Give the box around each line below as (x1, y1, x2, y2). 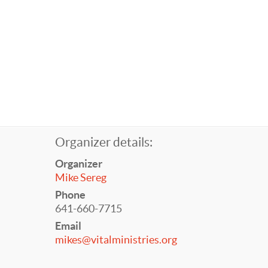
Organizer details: (54, 135, 153, 149)
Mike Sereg (54, 171, 106, 184)
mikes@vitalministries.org (54, 233, 177, 246)
